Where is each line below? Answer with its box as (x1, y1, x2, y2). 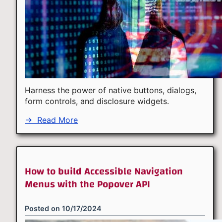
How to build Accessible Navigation (25, 162, 183, 180)
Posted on (25, 204, 62, 213)
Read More (35, 114, 78, 125)
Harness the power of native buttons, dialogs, (25, 85, 196, 95)
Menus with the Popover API (25, 174, 150, 193)
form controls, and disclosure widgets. (25, 96, 169, 106)
